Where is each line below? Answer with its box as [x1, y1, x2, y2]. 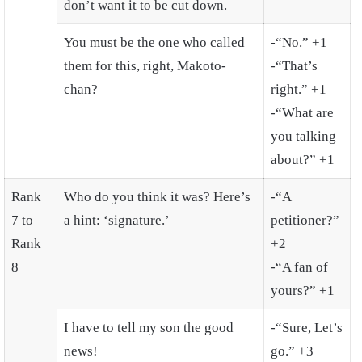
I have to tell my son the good [64, 319, 234, 335]
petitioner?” [271, 212, 339, 228]
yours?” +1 [271, 282, 335, 298]
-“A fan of [271, 259, 328, 275]
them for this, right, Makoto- [64, 57, 226, 74]
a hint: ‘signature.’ [64, 212, 170, 228]
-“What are [271, 104, 334, 120]
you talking [271, 128, 336, 144]
